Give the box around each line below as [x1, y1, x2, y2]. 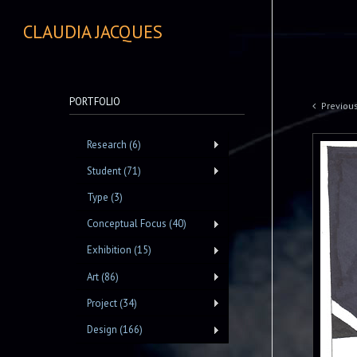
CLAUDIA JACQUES [23, 20, 163, 43]
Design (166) [86, 322, 143, 336]
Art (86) [86, 269, 119, 284]
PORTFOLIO [69, 95, 120, 108]
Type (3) [86, 190, 123, 204]
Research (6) [86, 137, 141, 151]
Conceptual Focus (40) [86, 217, 186, 231]
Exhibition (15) [86, 243, 151, 257]
